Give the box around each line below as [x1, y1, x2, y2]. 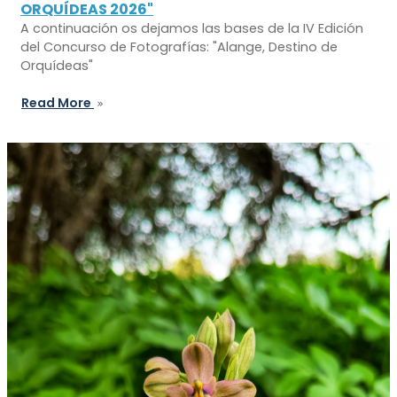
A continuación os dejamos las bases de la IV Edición [20, 19, 363, 37]
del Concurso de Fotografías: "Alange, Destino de [20, 37, 338, 56]
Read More [21, 93, 94, 112]
